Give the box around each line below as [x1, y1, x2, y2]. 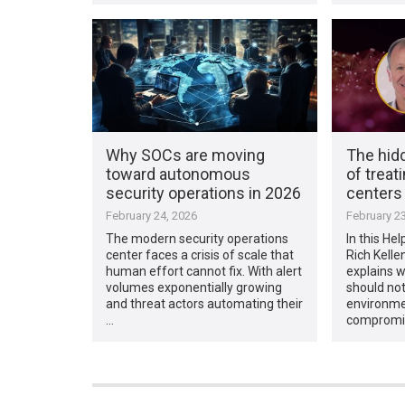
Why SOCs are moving [106, 145, 266, 165]
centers [345, 183, 402, 202]
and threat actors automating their [106, 296, 304, 311]
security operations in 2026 [106, 183, 302, 202]
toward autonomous [106, 164, 251, 184]
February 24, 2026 [106, 208, 198, 222]
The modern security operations [106, 231, 289, 246]
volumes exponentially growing [106, 279, 283, 295]
